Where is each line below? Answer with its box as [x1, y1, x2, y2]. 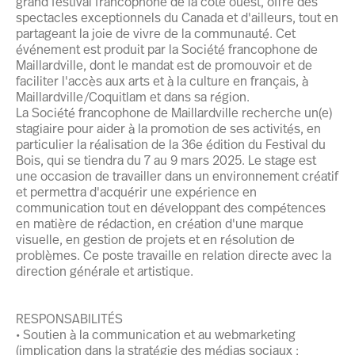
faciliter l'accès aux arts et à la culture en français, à [16, 72, 308, 89]
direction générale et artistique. [16, 262, 193, 279]
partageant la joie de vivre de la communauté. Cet [16, 25, 296, 41]
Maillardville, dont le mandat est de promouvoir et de [16, 56, 312, 73]
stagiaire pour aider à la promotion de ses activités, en [16, 120, 321, 136]
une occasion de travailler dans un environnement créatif [16, 167, 338, 184]
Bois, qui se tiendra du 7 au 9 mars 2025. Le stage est [16, 151, 316, 168]
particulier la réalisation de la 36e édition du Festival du [16, 136, 326, 152]
